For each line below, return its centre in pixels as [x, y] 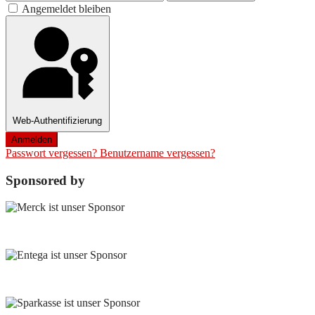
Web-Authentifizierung [58, 121]
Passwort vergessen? [53, 153]
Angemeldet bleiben [66, 9]
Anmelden [32, 139]
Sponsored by [45, 180]
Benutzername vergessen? [157, 153]
